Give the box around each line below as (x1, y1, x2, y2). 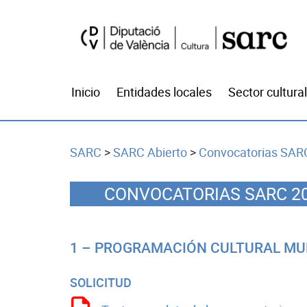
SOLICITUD (70, 275, 132, 290)
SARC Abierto (113, 145, 187, 160)
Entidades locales (116, 85, 212, 99)
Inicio (71, 85, 100, 99)
